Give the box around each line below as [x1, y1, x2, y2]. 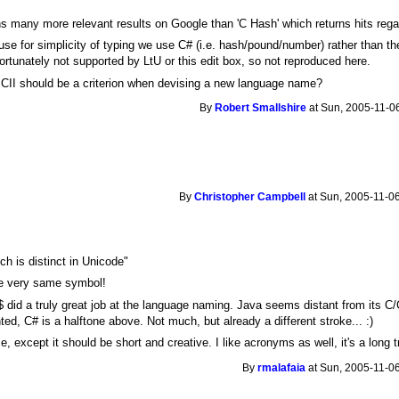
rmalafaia [257, 362, 306, 373]
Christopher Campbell [194, 191, 306, 203]
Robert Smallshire [215, 102, 307, 114]
